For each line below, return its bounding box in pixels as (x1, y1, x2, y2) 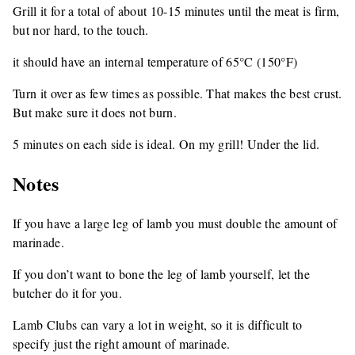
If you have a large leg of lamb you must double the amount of (13, 215, 338, 232)
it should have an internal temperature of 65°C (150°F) (13, 53, 298, 71)
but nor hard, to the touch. (13, 21, 149, 39)
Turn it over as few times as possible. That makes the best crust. (13, 85, 342, 102)
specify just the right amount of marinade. (13, 335, 231, 353)
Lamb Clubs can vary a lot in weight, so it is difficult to (13, 316, 303, 334)
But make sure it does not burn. (13, 104, 177, 121)
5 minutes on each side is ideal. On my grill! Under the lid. (13, 136, 320, 153)
